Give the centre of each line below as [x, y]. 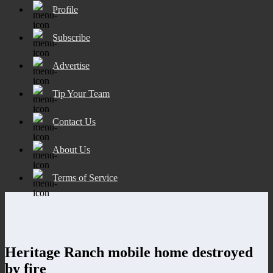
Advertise [71, 65]
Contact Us [74, 121]
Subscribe [71, 37]
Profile [65, 9]
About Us [71, 149]
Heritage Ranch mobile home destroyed [129, 252]
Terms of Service [85, 177]
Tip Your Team [81, 93]
